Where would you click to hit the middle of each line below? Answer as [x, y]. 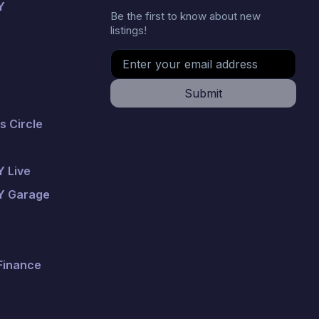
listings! [128, 30]
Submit [203, 93]
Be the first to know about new [185, 16]
